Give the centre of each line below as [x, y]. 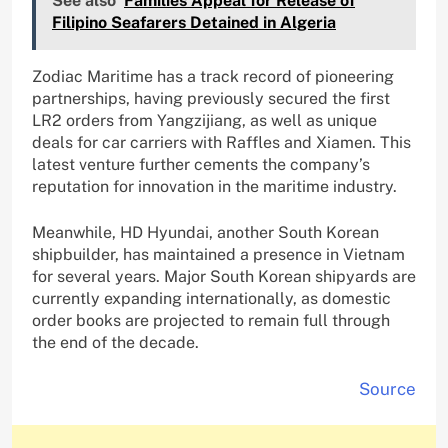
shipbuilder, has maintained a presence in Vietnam [218, 255]
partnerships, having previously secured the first [211, 99]
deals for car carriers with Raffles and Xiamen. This [221, 143]
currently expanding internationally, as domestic [211, 299]
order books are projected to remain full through [211, 321]
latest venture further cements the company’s [201, 165]
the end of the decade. [115, 343]
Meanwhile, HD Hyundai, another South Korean [205, 233]
